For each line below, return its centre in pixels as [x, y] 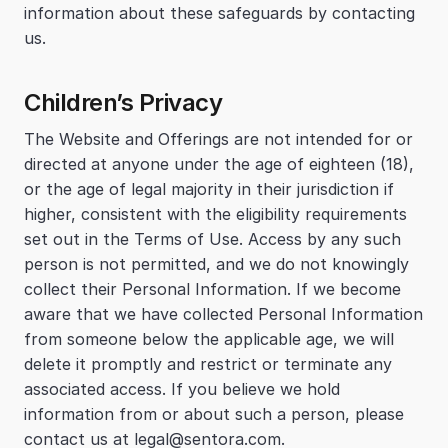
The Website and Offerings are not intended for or [218, 139]
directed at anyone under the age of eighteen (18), [219, 164]
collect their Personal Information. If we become [212, 289]
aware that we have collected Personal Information [223, 314]
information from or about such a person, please [214, 414]
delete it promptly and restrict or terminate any [208, 364]
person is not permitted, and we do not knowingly [216, 264]
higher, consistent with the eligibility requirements [215, 214]
